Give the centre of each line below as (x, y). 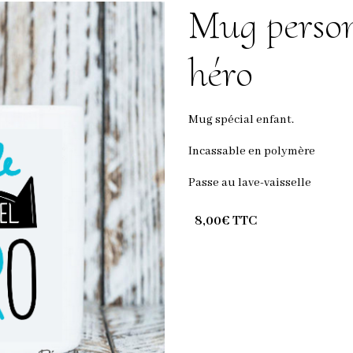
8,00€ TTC (226, 221)
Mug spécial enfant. (241, 119)
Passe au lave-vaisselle (250, 182)
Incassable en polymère (252, 151)
